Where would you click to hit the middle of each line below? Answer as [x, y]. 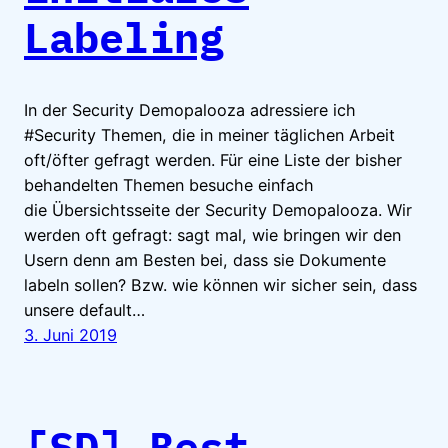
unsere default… [84, 309]
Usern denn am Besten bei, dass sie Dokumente [205, 259]
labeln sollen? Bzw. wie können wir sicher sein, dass [220, 284]
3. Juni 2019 [70, 334]
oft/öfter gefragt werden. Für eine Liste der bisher [213, 159]
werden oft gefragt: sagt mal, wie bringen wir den [212, 234]
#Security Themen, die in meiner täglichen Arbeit [209, 134]
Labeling [124, 37]
